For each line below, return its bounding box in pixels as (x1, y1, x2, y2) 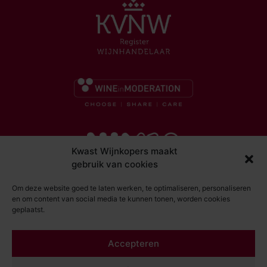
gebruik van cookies (72, 159, 158, 170)
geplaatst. (12, 205, 45, 214)
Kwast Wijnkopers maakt (72, 145, 178, 157)
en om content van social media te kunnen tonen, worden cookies (12, 194, 230, 203)
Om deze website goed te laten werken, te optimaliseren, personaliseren (12, 184, 251, 193)
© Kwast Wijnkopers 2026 (80, 219, 187, 231)
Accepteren (108, 237, 159, 249)
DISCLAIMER (106, 244, 161, 256)
